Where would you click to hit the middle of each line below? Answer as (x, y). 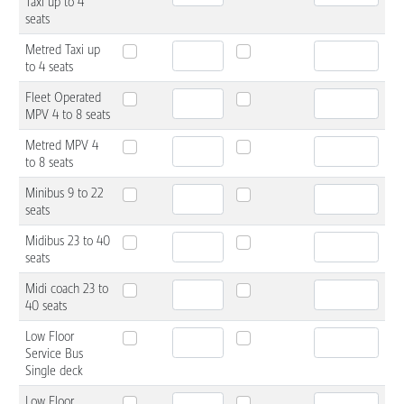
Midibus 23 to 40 (68, 240)
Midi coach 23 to (67, 288)
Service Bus (54, 353)
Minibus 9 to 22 (64, 193)
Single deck (54, 370)
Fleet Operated (63, 97)
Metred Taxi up (63, 49)
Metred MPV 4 (62, 145)
